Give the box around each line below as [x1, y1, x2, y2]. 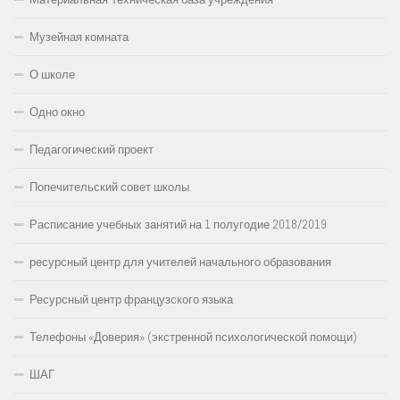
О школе [29, 66, 75, 82]
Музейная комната [29, 29, 129, 45]
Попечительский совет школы [29, 179, 189, 195]
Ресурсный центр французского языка [29, 291, 233, 307]
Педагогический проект [29, 141, 154, 157]
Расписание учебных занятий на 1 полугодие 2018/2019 [29, 216, 327, 232]
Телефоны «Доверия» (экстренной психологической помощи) [29, 329, 357, 345]
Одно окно [29, 104, 85, 120]
